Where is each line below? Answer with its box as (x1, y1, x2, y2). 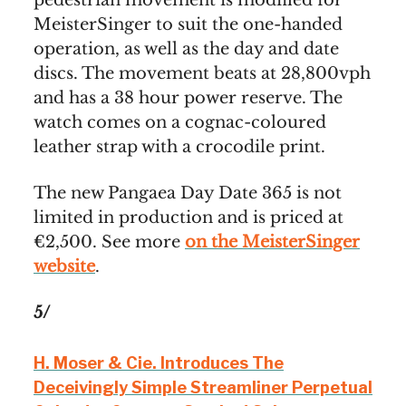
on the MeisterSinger (185, 232, 360, 253)
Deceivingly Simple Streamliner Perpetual (34, 378, 372, 398)
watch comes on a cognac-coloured (34, 112, 326, 133)
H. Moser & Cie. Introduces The (34, 353, 284, 373)
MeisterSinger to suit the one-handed (34, 14, 343, 35)
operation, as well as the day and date (34, 39, 339, 60)
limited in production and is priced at (34, 208, 343, 228)
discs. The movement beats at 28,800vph (34, 63, 371, 84)
